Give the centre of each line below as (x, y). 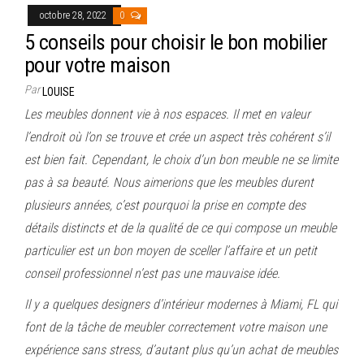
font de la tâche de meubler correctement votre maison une (175, 327)
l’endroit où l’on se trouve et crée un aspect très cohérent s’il (177, 136)
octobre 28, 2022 (74, 15)
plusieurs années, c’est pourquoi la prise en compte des (165, 205)
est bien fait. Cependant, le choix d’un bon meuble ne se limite (181, 159)
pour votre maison (97, 65)
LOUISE (58, 91)
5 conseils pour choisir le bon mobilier (176, 42)
